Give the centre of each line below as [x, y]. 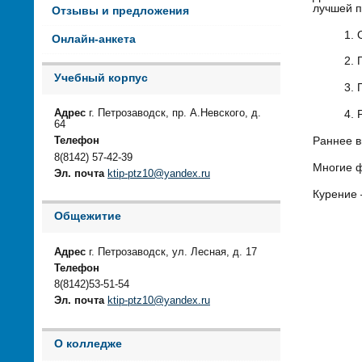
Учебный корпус [101, 78]
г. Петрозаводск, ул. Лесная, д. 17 [171, 252]
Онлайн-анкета [93, 39]
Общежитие [88, 217]
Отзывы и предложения [120, 11]
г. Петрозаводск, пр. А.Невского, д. [173, 114]
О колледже [88, 343]
